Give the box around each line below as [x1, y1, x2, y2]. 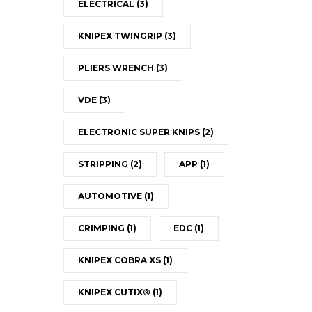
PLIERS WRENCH [77, 62, 156, 73]
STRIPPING [77, 158, 130, 169]
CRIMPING [77, 222, 127, 233]
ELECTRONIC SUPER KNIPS [77, 126, 202, 137]
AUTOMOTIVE [77, 190, 144, 201]
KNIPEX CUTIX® [77, 286, 153, 297]
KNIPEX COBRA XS [77, 254, 163, 265]
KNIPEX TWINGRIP [77, 30, 164, 41]
